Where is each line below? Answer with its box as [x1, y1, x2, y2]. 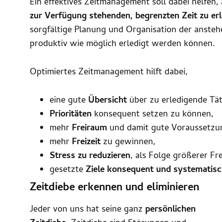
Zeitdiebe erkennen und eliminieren [30, 179, 199, 197]
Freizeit [72, 135, 101, 150]
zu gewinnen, [101, 135, 156, 150]
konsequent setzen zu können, [92, 107, 214, 122]
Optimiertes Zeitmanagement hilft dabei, [30, 65, 188, 80]
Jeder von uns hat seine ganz [30, 202, 145, 217]
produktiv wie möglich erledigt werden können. [30, 37, 215, 52]
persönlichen [145, 202, 196, 217]
